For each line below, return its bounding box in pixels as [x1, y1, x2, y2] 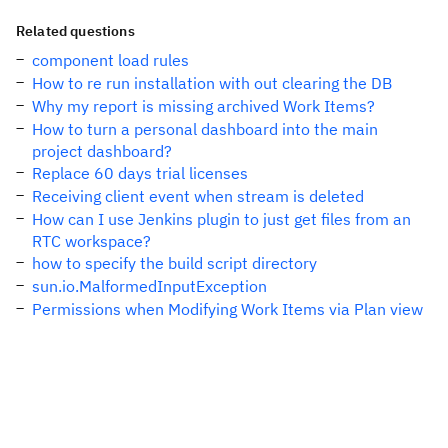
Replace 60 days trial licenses [32, 163, 248, 183]
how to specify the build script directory [32, 253, 317, 273]
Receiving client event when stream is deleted [32, 186, 364, 206]
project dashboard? [32, 141, 172, 161]
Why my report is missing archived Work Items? [32, 96, 375, 116]
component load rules [32, 50, 189, 70]
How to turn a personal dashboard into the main [32, 119, 378, 139]
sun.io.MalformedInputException [32, 276, 267, 296]
